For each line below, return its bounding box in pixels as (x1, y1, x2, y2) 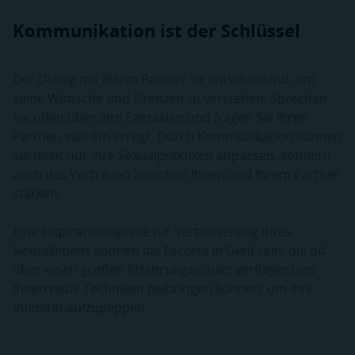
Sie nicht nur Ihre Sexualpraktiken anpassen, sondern (13, 147, 331, 164)
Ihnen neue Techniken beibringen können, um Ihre (13, 280, 314, 297)
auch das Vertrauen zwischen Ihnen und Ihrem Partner (13, 166, 340, 183)
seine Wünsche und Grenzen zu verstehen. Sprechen (13, 90, 327, 107)
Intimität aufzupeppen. (13, 299, 148, 316)
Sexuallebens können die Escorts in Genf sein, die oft (13, 242, 326, 259)
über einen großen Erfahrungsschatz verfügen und (13, 261, 315, 278)
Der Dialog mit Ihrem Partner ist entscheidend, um (13, 71, 315, 88)
